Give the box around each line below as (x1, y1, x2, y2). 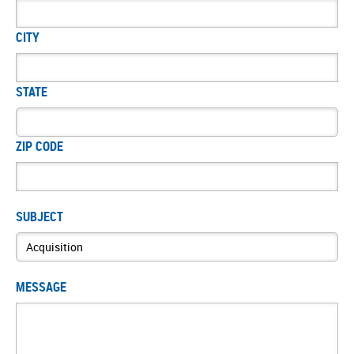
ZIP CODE (16, 137, 63, 155)
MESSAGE (16, 278, 66, 296)
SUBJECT (16, 208, 63, 225)
